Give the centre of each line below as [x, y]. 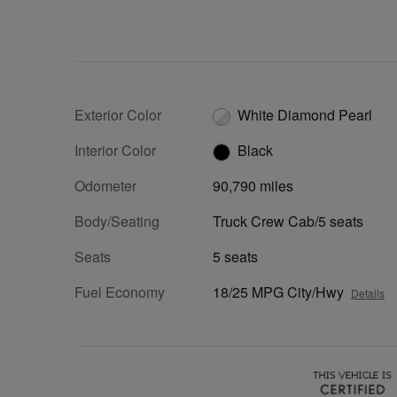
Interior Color [115, 150]
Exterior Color [118, 115]
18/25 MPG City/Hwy [278, 292]
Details [368, 293]
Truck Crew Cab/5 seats [288, 221]
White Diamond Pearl [305, 115]
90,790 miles [253, 186]
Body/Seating [117, 221]
